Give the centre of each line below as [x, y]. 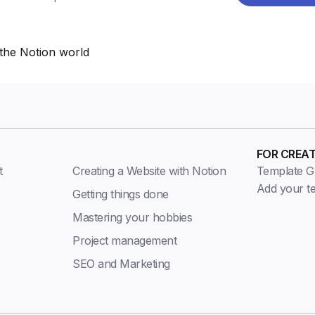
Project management [125, 241]
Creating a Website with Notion [149, 171]
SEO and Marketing [121, 264]
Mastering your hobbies [133, 218]
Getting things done [121, 194]
